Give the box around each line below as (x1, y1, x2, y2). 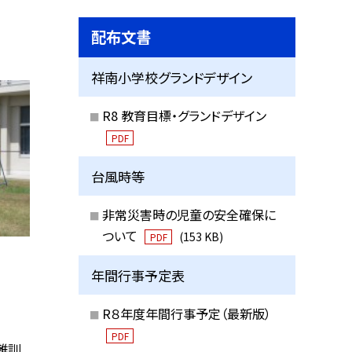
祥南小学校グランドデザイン (91, 67, 253, 87)
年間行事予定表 (91, 265, 185, 285)
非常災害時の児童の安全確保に (101, 205, 276, 224)
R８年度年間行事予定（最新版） (101, 304, 271, 323)
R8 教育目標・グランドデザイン (101, 106, 266, 125)
